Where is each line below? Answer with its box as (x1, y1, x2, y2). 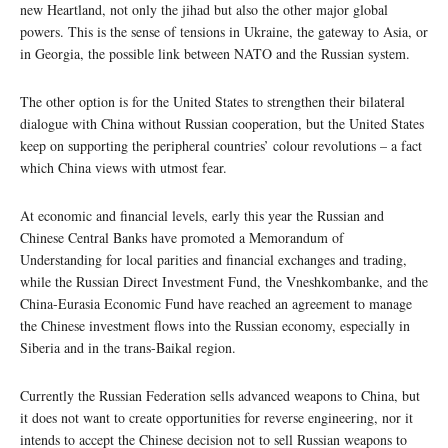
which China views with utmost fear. (20, 157, 227, 177)
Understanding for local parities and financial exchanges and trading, (20, 249, 407, 269)
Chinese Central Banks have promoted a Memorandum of (20, 227, 344, 247)
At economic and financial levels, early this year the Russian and (20, 205, 384, 225)
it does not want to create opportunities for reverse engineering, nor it (20, 407, 413, 427)
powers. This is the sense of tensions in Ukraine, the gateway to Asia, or (20, 21, 428, 41)
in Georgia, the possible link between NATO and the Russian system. (20, 43, 410, 63)
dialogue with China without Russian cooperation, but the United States (20, 113, 424, 133)
